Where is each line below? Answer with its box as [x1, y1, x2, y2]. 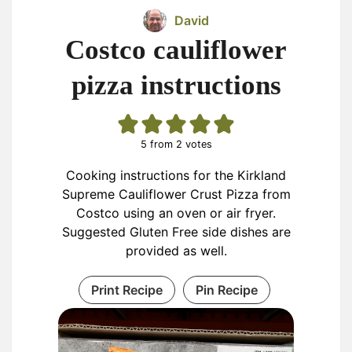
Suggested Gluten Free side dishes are [61, 224, 291, 240]
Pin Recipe [195, 282, 258, 298]
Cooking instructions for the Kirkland [66, 167, 286, 183]
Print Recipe [90, 282, 163, 298]
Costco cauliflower [65, 35, 287, 65]
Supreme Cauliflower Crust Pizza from [61, 186, 291, 202]
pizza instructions [71, 70, 281, 101]
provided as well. [125, 243, 227, 258]
